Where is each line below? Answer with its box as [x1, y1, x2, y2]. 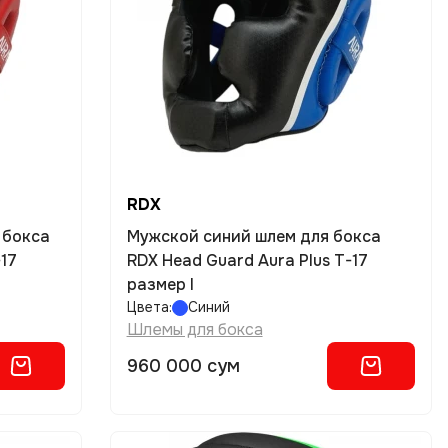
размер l [126, 274, 194, 295]
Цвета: [126, 298, 172, 316]
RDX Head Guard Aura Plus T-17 [126, 250, 368, 271]
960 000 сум [126, 355, 240, 377]
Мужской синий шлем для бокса [126, 226, 381, 247]
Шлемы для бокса [126, 319, 263, 340]
